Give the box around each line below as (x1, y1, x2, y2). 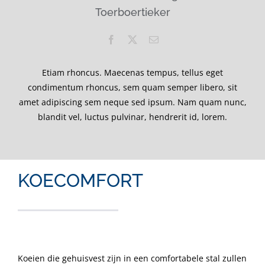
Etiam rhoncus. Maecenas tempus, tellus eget (42, 66, 223, 78)
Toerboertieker (95, 5, 170, 18)
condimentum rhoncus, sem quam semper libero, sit (28, 81, 237, 93)
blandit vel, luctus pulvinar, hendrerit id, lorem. (38, 111, 227, 122)
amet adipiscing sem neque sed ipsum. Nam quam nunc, (18, 96, 247, 108)
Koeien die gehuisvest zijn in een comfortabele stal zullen (18, 252, 247, 264)
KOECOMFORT (18, 169, 143, 191)
